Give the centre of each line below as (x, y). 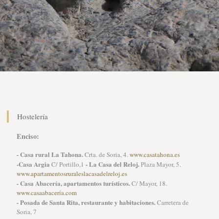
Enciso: (28, 136)
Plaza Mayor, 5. (160, 164)
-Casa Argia (33, 164)
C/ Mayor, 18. (148, 183)
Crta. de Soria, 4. (106, 154)
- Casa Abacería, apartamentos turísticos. (73, 183)
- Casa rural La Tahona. (50, 154)
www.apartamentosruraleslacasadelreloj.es (72, 174)
